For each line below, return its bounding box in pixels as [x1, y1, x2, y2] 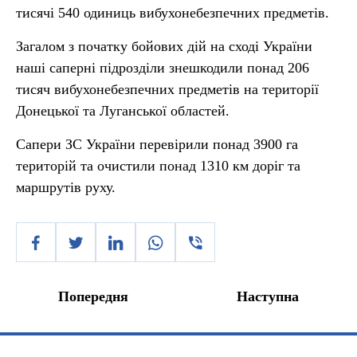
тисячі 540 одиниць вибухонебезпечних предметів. [16, 5, 329, 21]
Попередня [58, 288, 128, 304]
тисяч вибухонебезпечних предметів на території [16, 81, 319, 97]
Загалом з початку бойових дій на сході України [16, 38, 312, 54]
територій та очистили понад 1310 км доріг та [16, 158, 300, 174]
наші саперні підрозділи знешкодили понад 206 [16, 60, 309, 76]
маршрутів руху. [16, 179, 116, 195]
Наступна [237, 288, 299, 304]
